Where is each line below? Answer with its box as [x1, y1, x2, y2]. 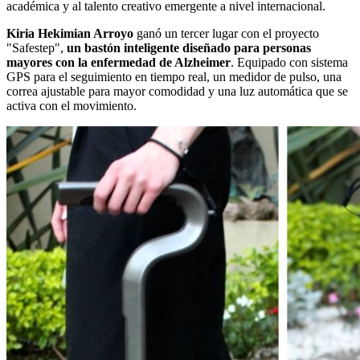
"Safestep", [6, 40, 67, 55]
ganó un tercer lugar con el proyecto [133, 26, 319, 40]
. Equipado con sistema [231, 55, 348, 69]
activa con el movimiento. [6, 98, 137, 112]
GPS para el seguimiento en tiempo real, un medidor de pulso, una [6, 69, 342, 84]
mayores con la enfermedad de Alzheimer [6, 55, 231, 69]
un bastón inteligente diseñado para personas [67, 40, 311, 55]
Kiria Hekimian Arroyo [6, 26, 133, 40]
